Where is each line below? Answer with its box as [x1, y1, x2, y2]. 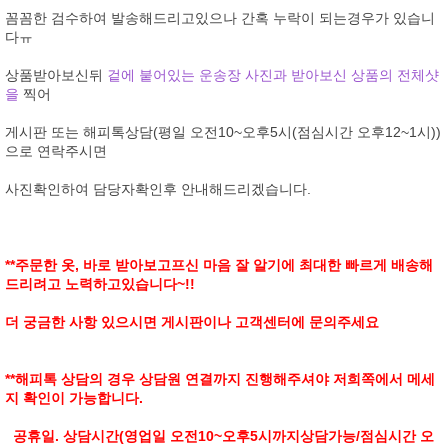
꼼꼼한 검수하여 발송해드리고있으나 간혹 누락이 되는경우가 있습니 [5, 10, 435, 26]
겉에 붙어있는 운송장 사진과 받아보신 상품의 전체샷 [107, 67, 439, 83]
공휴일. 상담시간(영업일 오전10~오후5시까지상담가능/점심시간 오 [5, 428, 434, 444]
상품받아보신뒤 [5, 67, 107, 83]
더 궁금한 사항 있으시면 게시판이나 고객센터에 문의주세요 [5, 314, 379, 330]
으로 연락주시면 [5, 143, 107, 159]
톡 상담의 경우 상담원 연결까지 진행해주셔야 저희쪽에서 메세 [43, 371, 435, 387]
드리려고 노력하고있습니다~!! [5, 276, 199, 292]
